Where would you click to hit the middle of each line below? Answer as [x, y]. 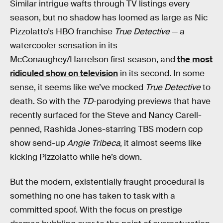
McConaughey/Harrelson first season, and [94, 59]
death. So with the [46, 101]
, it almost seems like [161, 143]
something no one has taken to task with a [93, 196]
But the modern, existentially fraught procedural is [107, 182]
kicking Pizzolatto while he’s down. [76, 157]
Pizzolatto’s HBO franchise [62, 32]
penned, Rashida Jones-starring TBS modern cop [106, 129]
